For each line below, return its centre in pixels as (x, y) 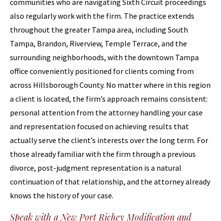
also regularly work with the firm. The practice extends (102, 16)
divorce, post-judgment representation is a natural (96, 168)
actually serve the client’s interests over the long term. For (109, 140)
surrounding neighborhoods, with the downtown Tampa (104, 57)
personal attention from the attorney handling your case (106, 112)
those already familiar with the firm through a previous (103, 154)
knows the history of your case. (62, 195)
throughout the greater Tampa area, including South (99, 30)
